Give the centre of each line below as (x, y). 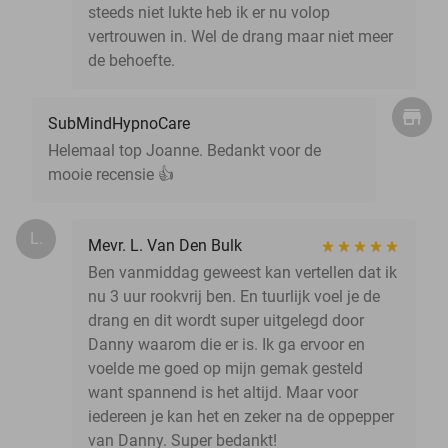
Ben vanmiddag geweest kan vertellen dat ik (242, 272)
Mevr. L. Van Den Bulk (165, 245)
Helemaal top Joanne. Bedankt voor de (184, 150)
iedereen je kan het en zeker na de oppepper (241, 416)
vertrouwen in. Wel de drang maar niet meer (240, 36)
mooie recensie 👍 (111, 174)
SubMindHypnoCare (119, 123)
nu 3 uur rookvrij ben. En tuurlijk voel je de (234, 296)
